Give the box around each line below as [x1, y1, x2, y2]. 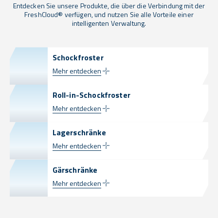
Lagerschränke [52, 126, 106, 138]
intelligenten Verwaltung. [72, 18, 146, 29]
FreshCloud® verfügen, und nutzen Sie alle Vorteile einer [24, 9, 194, 20]
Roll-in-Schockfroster [52, 89, 130, 101]
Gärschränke [52, 163, 98, 176]
